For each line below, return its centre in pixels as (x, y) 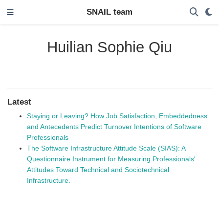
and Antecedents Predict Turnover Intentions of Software (114, 127)
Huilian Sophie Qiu (109, 47)
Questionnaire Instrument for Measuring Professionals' (111, 159)
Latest (19, 102)
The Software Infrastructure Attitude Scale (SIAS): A (106, 148)
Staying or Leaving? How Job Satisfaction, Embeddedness (117, 116)
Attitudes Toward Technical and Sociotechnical (98, 170)
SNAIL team (109, 12)
